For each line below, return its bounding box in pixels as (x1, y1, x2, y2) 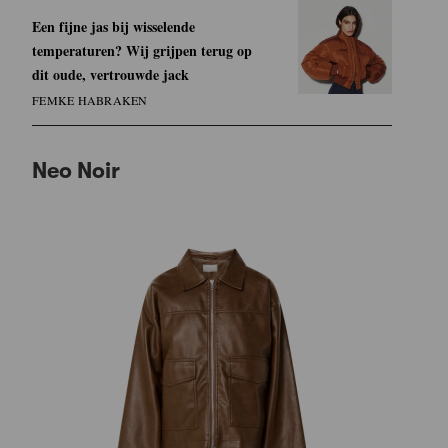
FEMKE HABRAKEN (32, 91, 148, 108)
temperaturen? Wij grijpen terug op (32, 39, 252, 61)
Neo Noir (32, 157, 120, 183)
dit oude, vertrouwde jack (32, 63, 189, 85)
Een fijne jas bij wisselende (32, 15, 195, 37)
